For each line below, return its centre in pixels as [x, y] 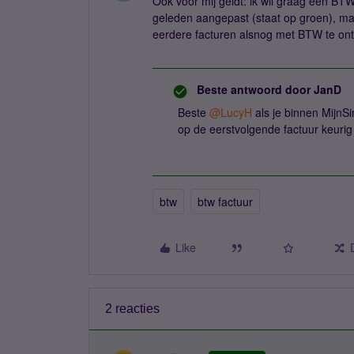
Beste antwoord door [254, 89]
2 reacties [132, 309]
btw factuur [225, 201]
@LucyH [231, 112]
